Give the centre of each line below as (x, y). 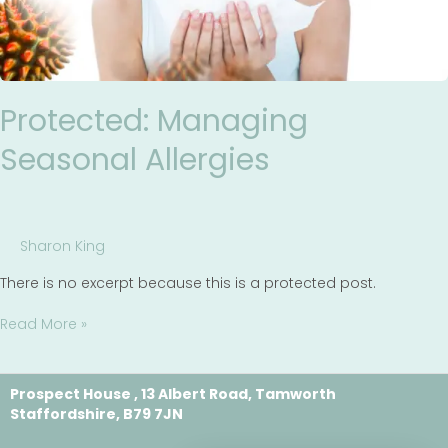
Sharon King (62, 245)
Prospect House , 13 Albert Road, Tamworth (173, 393)
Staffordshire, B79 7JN (96, 413)
